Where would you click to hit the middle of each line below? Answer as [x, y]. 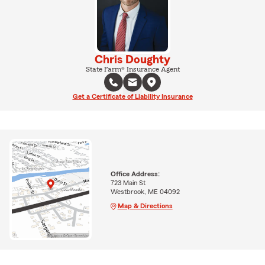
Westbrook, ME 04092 [145, 191]
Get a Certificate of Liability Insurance [132, 96]
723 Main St [128, 182]
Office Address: [135, 174]
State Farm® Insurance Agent [132, 69]
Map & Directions [145, 206]
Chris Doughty [132, 59]
